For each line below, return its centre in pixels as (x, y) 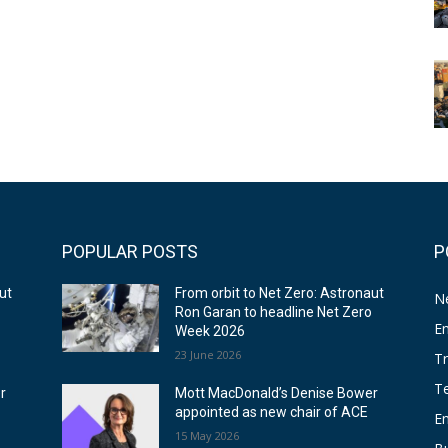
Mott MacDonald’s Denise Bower (277, 393)
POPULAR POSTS (130, 252)
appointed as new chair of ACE (272, 412)
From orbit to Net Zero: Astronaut (280, 293)
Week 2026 (210, 331)
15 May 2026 (207, 436)
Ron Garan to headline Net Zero (274, 312)
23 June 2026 (208, 355)
